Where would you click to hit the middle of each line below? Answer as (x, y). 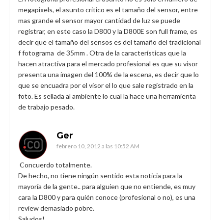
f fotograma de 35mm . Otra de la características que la (102, 53)
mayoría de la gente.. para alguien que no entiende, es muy (107, 186)
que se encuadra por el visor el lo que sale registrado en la (106, 85)
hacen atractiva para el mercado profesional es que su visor (108, 63)
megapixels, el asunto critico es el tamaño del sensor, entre (108, 9)
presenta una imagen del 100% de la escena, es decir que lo (109, 74)
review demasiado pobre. (56, 208)
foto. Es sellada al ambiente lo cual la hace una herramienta (107, 96)
